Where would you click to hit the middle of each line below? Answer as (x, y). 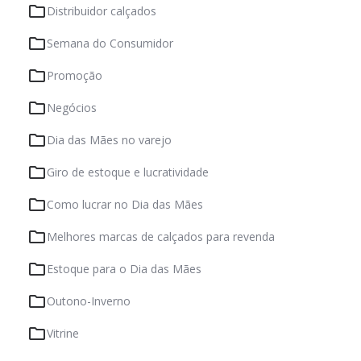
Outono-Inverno (89, 301)
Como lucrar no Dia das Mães (125, 205)
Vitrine (63, 334)
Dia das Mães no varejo (109, 140)
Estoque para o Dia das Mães (124, 269)
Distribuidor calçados (102, 11)
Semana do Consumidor (110, 44)
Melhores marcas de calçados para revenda (161, 237)
